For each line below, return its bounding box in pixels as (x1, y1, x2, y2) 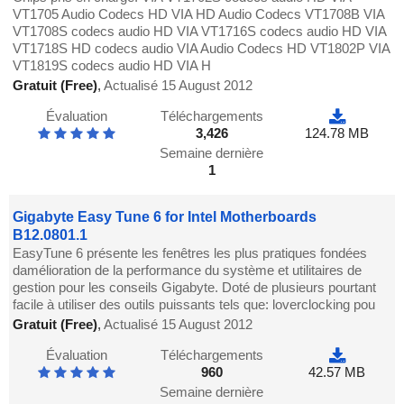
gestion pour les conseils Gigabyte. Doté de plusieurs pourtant (13, 280, 377, 296)
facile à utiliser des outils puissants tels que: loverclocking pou (13, 297, 376, 313)
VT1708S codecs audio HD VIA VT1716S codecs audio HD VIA (13, 23, 387, 40)
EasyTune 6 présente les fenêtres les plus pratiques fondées (13, 245, 368, 262)
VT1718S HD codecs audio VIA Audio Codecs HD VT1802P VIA (13, 41, 390, 57)
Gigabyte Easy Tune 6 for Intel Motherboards (13, 209, 317, 225)
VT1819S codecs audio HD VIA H (13, 58, 212, 74)
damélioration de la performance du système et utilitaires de (13, 262, 363, 279)
